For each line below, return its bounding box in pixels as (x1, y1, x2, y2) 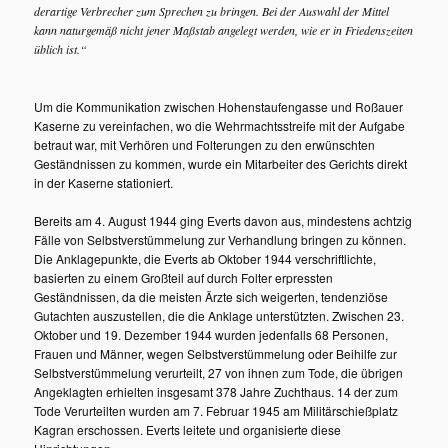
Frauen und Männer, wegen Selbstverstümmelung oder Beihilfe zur (34, 345, 398, 363)
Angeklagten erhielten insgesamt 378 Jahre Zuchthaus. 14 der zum (34, 383, 399, 401)
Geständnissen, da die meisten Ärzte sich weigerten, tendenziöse (34, 288, 389, 306)
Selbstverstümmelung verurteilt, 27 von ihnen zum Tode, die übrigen (34, 364, 404, 382)
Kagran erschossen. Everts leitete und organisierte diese (34, 421, 342, 439)
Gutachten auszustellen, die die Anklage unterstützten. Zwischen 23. (34, 307, 405, 325)
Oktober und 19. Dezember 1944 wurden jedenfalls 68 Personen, (34, 326, 389, 344)
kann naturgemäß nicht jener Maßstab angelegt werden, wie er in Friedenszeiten (34, 21, 414, 38)
